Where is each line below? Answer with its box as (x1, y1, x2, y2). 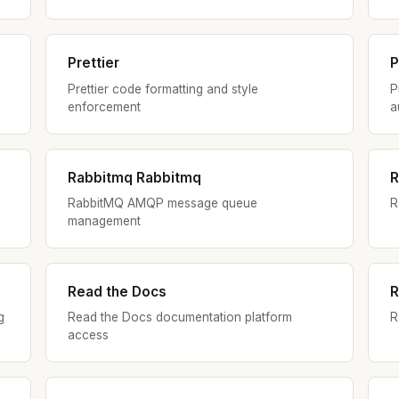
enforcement (67, 99, 141, 114)
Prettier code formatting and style (67, 81, 258, 96)
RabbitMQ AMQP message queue (67, 195, 257, 210)
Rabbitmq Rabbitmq (67, 168, 201, 186)
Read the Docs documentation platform (67, 310, 292, 325)
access (67, 328, 109, 343)
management (67, 213, 141, 228)
